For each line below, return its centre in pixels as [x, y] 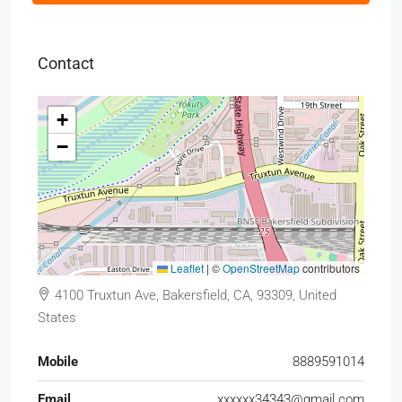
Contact [66, 64]
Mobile [58, 362]
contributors [330, 268]
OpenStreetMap [261, 268]
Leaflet [186, 268]
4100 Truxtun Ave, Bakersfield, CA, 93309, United [194, 296]
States [57, 318]
